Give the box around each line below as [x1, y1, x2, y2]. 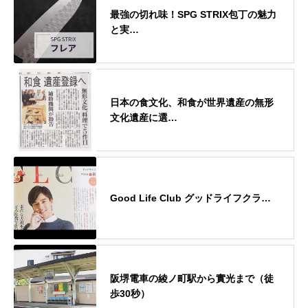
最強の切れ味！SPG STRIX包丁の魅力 [110, 8, 276, 20]
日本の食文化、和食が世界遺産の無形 [110, 96, 274, 108]
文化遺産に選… [110, 111, 177, 123]
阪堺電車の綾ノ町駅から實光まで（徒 [110, 272, 274, 284]
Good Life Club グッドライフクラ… [110, 192, 271, 203]
